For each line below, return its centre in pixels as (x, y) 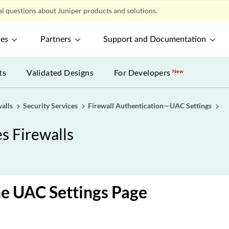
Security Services (50, 106)
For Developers (143, 72)
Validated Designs (60, 72)
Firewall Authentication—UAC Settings (150, 106)
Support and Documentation (155, 39)
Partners (56, 39)
